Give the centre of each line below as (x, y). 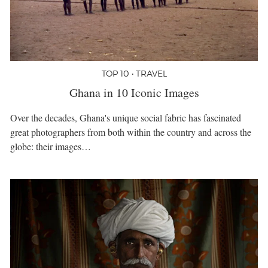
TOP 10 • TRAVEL (134, 73)
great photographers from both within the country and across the (131, 132)
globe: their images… (51, 147)
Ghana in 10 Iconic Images (134, 92)
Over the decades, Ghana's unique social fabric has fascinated (126, 118)
